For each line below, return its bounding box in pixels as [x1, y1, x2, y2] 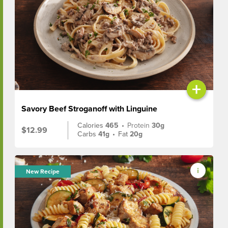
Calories [77, 120, 106, 131]
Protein [127, 120, 152, 130]
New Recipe [26, 166, 60, 176]
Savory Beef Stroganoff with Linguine [21, 102, 158, 115]
